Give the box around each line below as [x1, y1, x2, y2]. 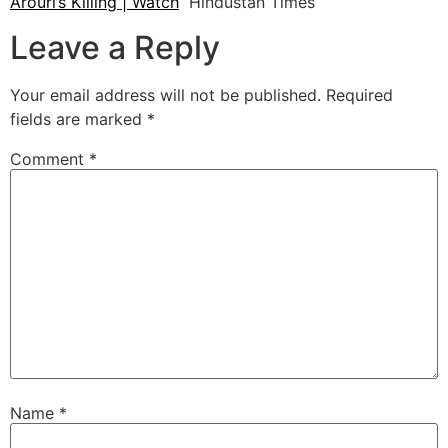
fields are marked [10, 108, 147, 129]
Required [326, 84, 393, 105]
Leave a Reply [10, 27, 220, 67]
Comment [10, 148, 89, 169]
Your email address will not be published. [10, 84, 321, 105]
